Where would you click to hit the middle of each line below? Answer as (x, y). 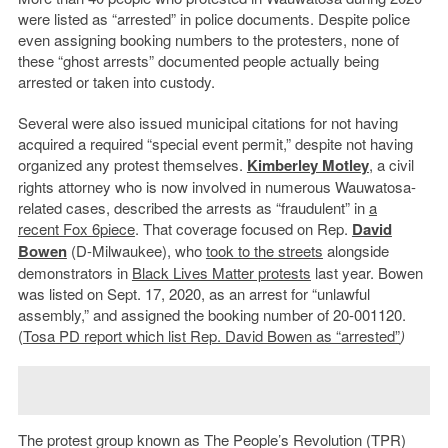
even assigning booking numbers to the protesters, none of (208, 40)
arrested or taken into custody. (116, 82)
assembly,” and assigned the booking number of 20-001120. (211, 315)
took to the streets (264, 251)
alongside (355, 251)
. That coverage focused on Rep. (243, 229)
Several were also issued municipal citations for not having (207, 123)
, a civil (391, 165)
